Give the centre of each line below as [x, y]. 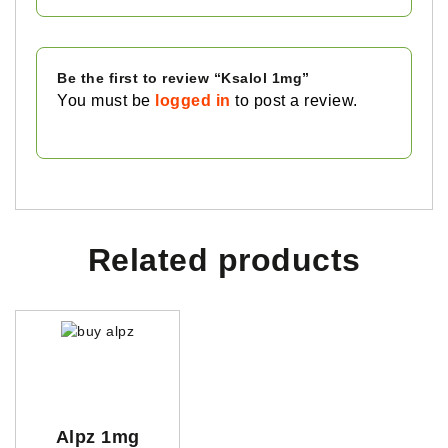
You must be [106, 100]
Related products [224, 259]
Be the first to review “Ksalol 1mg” [183, 77]
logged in [193, 100]
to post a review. [294, 100]
